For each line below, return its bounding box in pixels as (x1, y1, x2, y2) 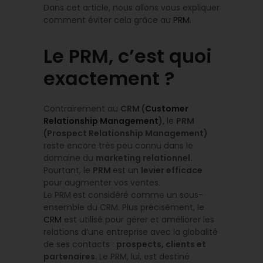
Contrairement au (43, 103, 120, 115)
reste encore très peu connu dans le (43, 140, 193, 152)
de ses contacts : (43, 238, 116, 251)
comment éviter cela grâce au (43, 14, 173, 26)
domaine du (43, 152, 96, 164)
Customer (145, 103, 188, 115)
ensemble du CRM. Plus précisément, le (43, 201, 204, 214)
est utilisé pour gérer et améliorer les (62, 214, 214, 226)
